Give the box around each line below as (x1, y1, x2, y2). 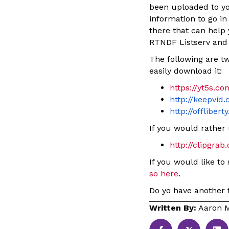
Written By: (149, 202, 196, 213)
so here (149, 168, 178, 178)
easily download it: (149, 65, 222, 76)
